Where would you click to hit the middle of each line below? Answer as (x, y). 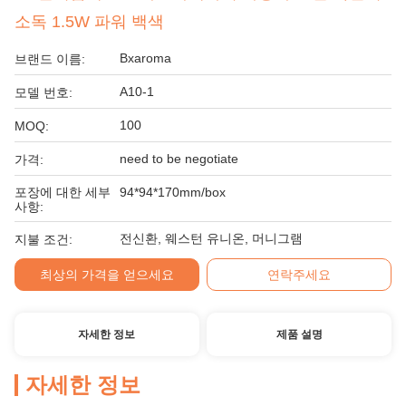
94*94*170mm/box (173, 192)
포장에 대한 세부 (63, 192)
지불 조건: (43, 239)
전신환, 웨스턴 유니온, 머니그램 (211, 238)
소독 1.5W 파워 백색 (89, 22)
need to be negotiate (179, 159)
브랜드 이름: (50, 59)
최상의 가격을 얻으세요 (106, 275)
